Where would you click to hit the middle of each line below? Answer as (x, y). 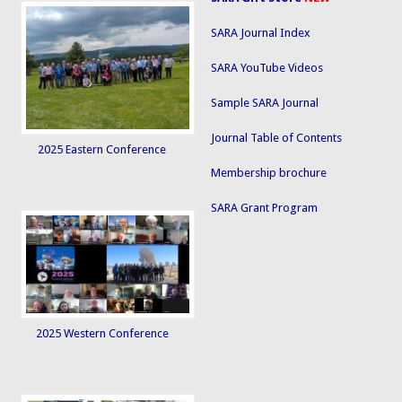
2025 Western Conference (102, 334)
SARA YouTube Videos (267, 67)
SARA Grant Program (265, 207)
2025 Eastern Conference (102, 150)
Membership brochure (269, 172)
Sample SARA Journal (265, 102)
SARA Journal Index (261, 32)
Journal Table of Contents (277, 137)
